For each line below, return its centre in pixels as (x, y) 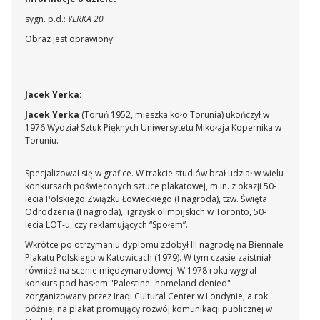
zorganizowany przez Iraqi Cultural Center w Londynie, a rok (146, 296)
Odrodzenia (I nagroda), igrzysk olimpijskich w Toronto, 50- (146, 212)
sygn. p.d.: (46, 19)
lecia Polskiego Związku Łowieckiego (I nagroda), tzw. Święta (146, 199)
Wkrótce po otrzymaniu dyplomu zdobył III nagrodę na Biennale (154, 245)
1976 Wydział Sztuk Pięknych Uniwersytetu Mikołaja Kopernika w (153, 128)
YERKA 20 (86, 19)
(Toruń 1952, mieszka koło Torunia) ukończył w (174, 115)
